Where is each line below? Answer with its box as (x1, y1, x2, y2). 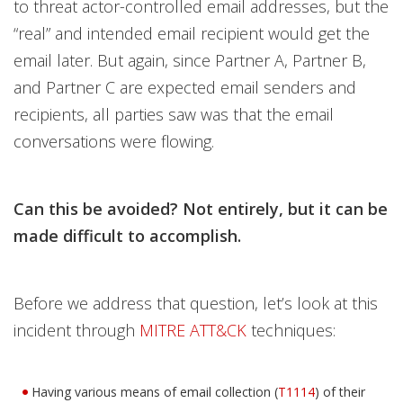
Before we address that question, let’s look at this (13, 292, 378, 315)
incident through (13, 319, 139, 342)
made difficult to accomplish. (13, 225, 241, 247)
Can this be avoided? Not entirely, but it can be (13, 198, 388, 220)
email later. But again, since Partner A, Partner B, (13, 49, 366, 72)
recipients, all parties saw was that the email (13, 103, 334, 126)
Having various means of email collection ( (31, 383, 278, 401)
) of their (315, 383, 365, 401)
